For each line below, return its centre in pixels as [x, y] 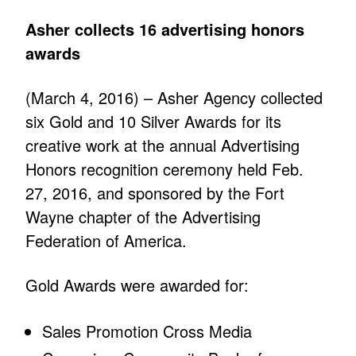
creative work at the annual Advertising [163, 145]
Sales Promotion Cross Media [147, 331]
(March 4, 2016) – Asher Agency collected [174, 98]
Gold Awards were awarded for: [137, 285]
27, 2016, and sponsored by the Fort [155, 193]
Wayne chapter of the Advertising [143, 217]
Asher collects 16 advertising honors [165, 29]
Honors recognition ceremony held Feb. [165, 169]
